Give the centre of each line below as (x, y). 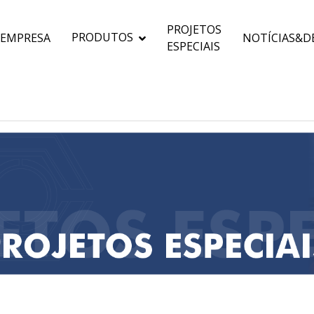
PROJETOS (194, 29)
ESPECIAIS (193, 46)
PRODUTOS (102, 37)
